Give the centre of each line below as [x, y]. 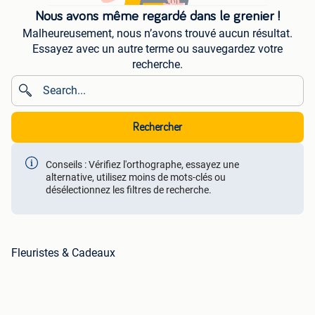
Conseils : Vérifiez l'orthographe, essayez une [142, 164]
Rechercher [157, 127]
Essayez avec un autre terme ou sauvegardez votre [157, 49]
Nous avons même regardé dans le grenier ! [157, 16]
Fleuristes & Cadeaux [63, 252]
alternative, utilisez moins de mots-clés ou [136, 177]
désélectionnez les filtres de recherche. [129, 189]
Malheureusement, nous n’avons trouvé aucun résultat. [157, 33]
